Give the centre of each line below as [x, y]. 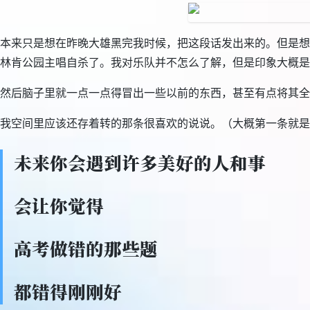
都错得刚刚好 [68, 291]
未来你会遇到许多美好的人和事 [140, 163]
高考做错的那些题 [86, 248]
